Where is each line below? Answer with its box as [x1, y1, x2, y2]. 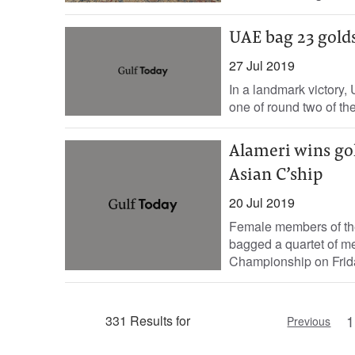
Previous [287, 313, 331, 329]
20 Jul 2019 [228, 193, 295, 212]
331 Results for [105, 311, 191, 330]
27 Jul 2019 [228, 56, 295, 74]
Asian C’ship [228, 167, 323, 185]
